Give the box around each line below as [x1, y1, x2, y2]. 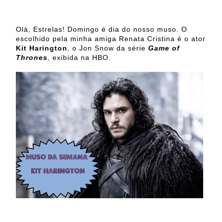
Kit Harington [16, 44, 67, 52]
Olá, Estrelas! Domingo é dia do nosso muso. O [16, 25, 187, 33]
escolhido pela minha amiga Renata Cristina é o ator [16, 34, 206, 43]
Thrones [16, 53, 48, 61]
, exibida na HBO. [48, 53, 111, 61]
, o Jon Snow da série [67, 44, 148, 52]
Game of [148, 44, 180, 52]
